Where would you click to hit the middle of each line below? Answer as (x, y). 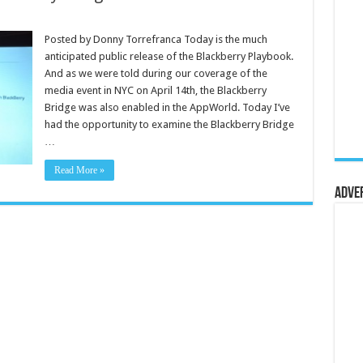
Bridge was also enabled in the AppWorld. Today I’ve (167, 107)
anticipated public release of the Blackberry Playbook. (170, 56)
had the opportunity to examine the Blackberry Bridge (169, 124)
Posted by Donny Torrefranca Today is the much (156, 39)
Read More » (79, 170)
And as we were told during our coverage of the (156, 73)
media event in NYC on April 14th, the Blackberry (155, 90)
